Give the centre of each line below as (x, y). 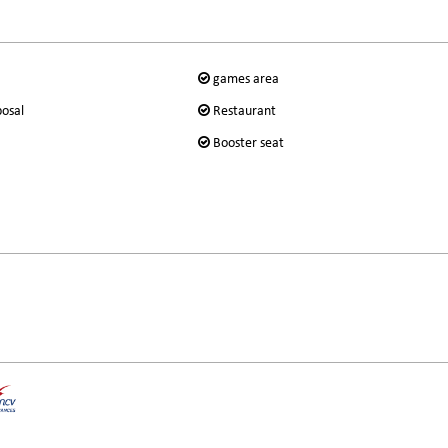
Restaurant (244, 111)
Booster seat (248, 143)
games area (245, 79)
